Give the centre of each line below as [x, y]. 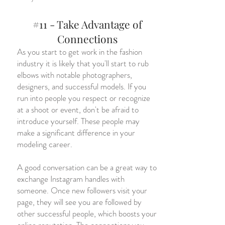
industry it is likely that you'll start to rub [83, 63]
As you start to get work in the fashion [80, 52]
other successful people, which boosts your [87, 213]
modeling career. [45, 144]
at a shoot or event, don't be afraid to [78, 109]
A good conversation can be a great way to [87, 167]
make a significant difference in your [76, 133]
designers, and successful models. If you [82, 86]
